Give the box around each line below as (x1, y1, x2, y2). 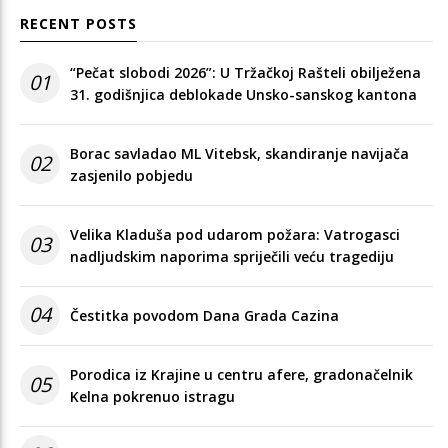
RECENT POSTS (20, 13, 137, 33)
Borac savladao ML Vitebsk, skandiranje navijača (70, 143, 409, 163)
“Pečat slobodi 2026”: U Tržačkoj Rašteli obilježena (70, 62, 421, 82)
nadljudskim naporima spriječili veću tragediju (70, 246, 394, 266)
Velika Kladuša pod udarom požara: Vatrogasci (70, 224, 400, 244)
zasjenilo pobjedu (70, 165, 193, 185)
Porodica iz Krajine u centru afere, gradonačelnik (70, 364, 413, 384)
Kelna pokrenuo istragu (70, 386, 235, 406)
